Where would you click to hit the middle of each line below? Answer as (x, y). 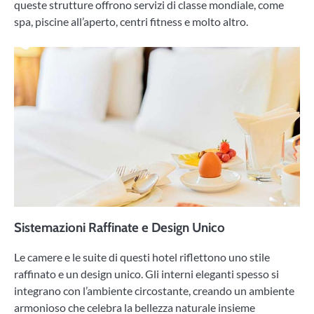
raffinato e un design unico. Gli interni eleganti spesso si (146, 274)
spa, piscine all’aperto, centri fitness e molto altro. (131, 21)
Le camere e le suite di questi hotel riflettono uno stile (142, 257)
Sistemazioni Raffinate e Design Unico (120, 228)
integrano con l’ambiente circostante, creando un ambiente (154, 291)
